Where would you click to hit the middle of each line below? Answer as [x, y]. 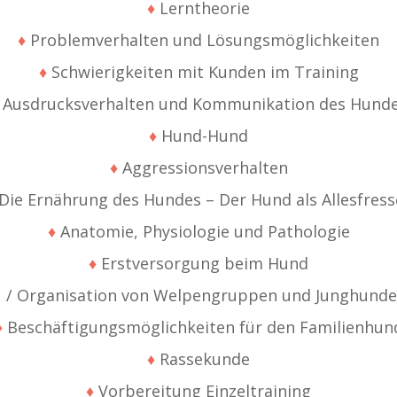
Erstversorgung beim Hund [202, 264]
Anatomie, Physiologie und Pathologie [202, 232]
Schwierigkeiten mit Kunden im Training [202, 72]
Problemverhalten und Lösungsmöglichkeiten [202, 40]
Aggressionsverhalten [202, 168]
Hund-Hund [202, 136]
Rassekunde [202, 359]
